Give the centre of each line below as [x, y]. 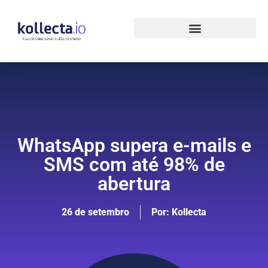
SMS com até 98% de [134, 164]
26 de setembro [95, 212]
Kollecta [188, 212]
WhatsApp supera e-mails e [134, 145]
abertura [134, 183]
